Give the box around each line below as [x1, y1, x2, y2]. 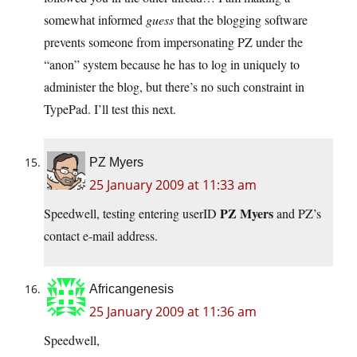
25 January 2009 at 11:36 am [89, 303, 257, 321]
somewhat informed [44, 11, 146, 29]
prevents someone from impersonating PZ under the [44, 33, 303, 51]
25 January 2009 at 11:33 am [89, 176, 257, 194]
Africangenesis [89, 282, 174, 296]
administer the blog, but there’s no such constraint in [44, 78, 304, 96]
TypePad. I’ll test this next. [44, 100, 176, 118]
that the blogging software [174, 11, 308, 29]
